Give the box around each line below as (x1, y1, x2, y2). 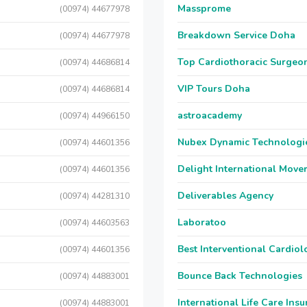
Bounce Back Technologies (177, 269, 302, 282)
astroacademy (177, 109, 242, 122)
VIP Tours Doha (177, 82, 250, 95)
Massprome (177, 2, 231, 15)
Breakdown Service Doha (177, 29, 295, 42)
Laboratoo (177, 216, 226, 229)
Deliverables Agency (177, 189, 273, 202)
